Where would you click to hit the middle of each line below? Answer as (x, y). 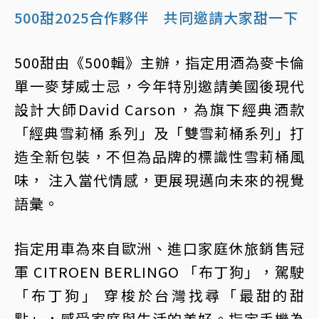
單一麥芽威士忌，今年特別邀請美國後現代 (159, 86)
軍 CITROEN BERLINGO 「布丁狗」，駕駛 (159, 272)
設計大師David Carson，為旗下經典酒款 (159, 110)
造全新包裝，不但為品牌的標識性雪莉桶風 (159, 157)
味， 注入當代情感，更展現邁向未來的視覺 (159, 180)
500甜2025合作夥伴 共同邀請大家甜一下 (156, 18)
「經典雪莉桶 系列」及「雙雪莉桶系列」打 (159, 133)
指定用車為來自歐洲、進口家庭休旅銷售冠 (159, 249)
